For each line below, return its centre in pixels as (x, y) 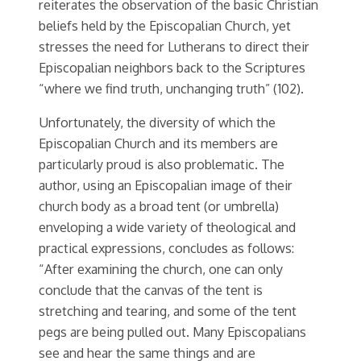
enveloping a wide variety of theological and (167, 227)
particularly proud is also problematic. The (162, 164)
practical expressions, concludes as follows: (166, 248)
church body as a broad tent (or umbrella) (159, 206)
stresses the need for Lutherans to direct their (174, 46)
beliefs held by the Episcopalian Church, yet (165, 25)
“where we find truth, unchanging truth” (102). (171, 88)
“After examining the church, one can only (161, 269)
